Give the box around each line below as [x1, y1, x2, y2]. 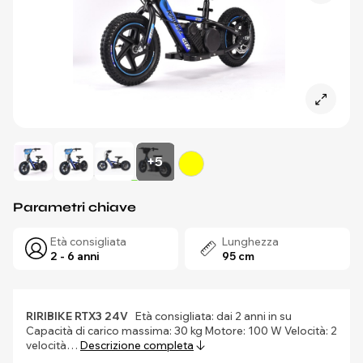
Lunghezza [222, 235, 279, 248]
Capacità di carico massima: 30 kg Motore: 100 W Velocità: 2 [26, 324, 337, 337]
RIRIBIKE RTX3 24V [26, 310, 128, 322]
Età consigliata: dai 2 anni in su [128, 310, 292, 322]
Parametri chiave [13, 199, 136, 215]
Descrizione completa [80, 339, 194, 352]
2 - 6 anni [50, 250, 100, 263]
